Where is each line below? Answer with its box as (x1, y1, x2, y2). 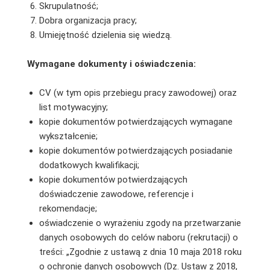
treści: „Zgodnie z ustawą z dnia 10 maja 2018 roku (39, 246, 242, 257)
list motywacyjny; (39, 101, 108, 113)
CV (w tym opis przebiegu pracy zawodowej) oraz (39, 87, 237, 98)
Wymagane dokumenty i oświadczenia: (27, 58, 196, 69)
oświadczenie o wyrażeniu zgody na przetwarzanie (39, 217, 241, 228)
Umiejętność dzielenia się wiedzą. (39, 29, 172, 40)
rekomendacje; (39, 202, 97, 214)
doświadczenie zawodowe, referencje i (39, 188, 193, 199)
